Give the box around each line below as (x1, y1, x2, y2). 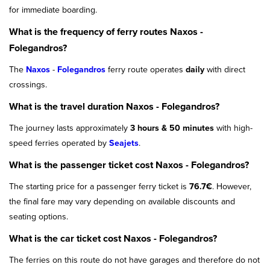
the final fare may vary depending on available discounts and (9, 195, 235, 207)
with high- (214, 122, 253, 134)
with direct (204, 63, 245, 75)
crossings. (9, 78, 47, 90)
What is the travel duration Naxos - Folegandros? (9, 99, 219, 113)
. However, (212, 180, 251, 192)
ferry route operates (108, 63, 186, 75)
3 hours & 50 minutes (130, 122, 214, 134)
